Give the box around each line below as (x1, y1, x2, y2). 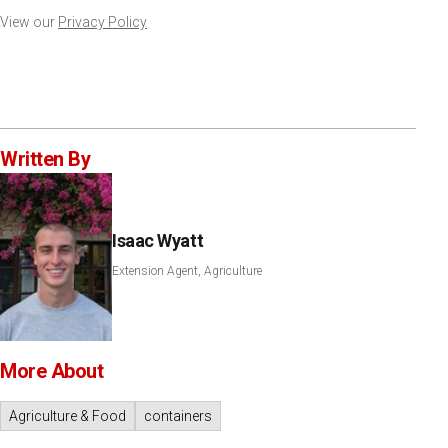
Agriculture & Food (9, 407, 126, 424)
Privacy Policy (58, 13, 147, 30)
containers (144, 407, 212, 424)
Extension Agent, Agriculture (112, 263, 262, 278)
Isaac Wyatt (112, 229, 204, 251)
